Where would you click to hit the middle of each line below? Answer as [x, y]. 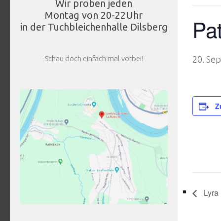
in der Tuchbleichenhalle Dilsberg [94, 27]
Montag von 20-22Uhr [94, 15]
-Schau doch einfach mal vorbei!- [94, 59]
